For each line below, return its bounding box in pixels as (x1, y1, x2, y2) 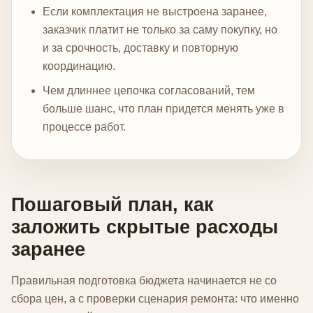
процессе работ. (43, 121, 126, 133)
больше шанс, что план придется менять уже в (43, 103, 284, 115)
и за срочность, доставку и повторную (43, 42, 238, 54)
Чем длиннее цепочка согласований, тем (43, 85, 255, 97)
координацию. (43, 60, 115, 73)
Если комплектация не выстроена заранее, (43, 6, 267, 18)
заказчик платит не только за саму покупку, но (43, 24, 277, 36)
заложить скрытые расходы (11, 215, 278, 238)
